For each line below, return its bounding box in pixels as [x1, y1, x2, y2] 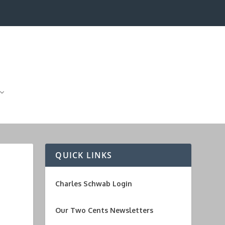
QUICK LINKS [55, 149, 113, 161]
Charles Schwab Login [55, 179, 133, 188]
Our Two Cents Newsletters [55, 205, 154, 214]
